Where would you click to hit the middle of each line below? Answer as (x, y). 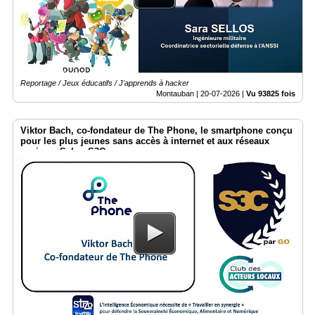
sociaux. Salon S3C (63, 152)
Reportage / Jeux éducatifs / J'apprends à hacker (105, 83)
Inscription (25, 111)
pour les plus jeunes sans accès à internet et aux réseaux (145, 141)
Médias (20, 26)
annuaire (22, 121)
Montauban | (178, 94)
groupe (20, 47)
